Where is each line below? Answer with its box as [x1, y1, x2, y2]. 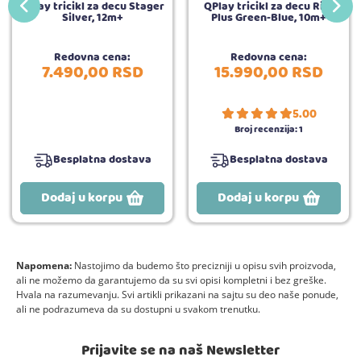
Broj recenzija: [234, 121, 297, 137]
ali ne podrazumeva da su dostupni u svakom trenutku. [16, 301, 260, 316]
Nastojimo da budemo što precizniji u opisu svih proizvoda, [72, 258, 336, 272]
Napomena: [16, 258, 72, 272]
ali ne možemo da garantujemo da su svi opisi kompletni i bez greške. [16, 272, 326, 287]
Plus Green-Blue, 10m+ [211, 8, 326, 27]
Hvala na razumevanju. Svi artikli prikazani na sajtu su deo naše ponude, [16, 287, 338, 301]
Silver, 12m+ [61, 8, 123, 27]
